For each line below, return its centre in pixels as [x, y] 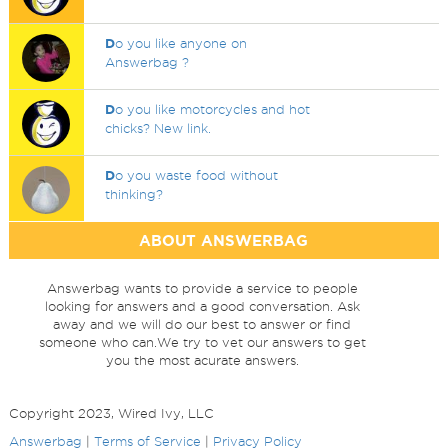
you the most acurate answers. [202, 360]
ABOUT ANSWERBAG [224, 240]
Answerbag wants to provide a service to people [202, 288]
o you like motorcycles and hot [213, 109]
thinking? [134, 194]
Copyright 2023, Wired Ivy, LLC [111, 413]
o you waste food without [197, 175]
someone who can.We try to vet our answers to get [202, 342]
